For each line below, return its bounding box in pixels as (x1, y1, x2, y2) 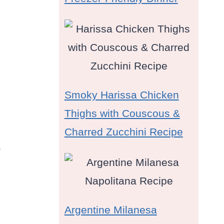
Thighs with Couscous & (64, 107, 180, 119)
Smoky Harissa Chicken (64, 89, 179, 101)
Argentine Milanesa (64, 204, 157, 216)
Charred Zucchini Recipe (64, 126, 183, 138)
